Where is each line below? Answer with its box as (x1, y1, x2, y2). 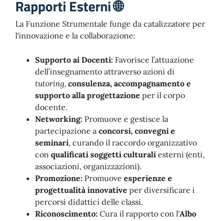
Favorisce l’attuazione (113, 55, 194, 65)
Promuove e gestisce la (82, 114, 168, 124)
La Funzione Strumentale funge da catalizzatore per (15, 19, 205, 29)
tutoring (35, 78, 64, 88)
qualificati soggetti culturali (51, 149, 156, 159)
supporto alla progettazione (35, 90, 140, 100)
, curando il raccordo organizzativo (69, 138, 197, 147)
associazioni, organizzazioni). (35, 161, 142, 171)
